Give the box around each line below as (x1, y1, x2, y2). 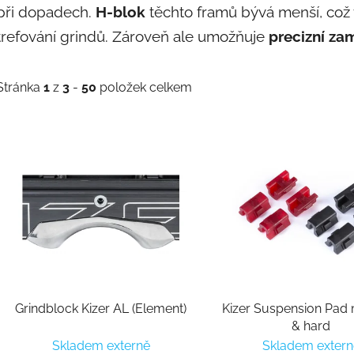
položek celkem (96, 80, 192, 96)
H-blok (96, 2, 145, 21)
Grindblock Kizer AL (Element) (15, 301, 187, 317)
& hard (292, 318, 331, 334)
